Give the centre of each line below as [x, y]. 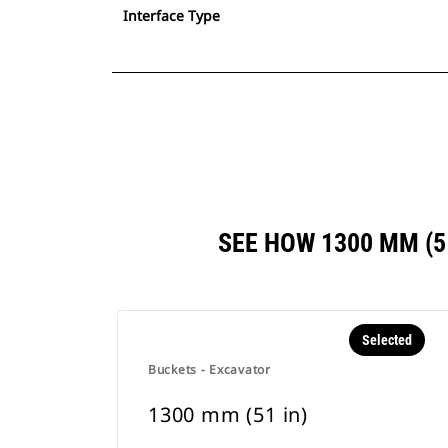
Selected [386, 340]
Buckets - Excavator [209, 369]
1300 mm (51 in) [228, 414]
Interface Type [171, 15]
